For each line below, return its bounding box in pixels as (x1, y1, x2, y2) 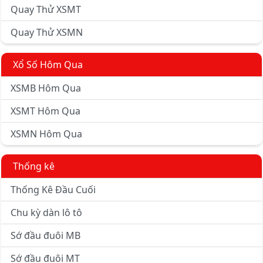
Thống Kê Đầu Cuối (11, 183, 96, 197)
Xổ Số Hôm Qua (13, 58, 83, 72)
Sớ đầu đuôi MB (11, 229, 80, 242)
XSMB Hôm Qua (11, 82, 81, 95)
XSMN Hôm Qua (11, 127, 82, 141)
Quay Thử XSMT (11, 3, 81, 16)
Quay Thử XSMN (11, 26, 83, 39)
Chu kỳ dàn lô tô (11, 206, 82, 220)
